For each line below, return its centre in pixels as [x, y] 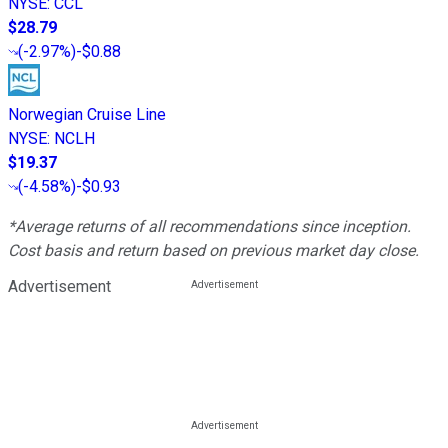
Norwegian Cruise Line [87, 115]
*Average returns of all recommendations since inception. [209, 227]
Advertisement [59, 287]
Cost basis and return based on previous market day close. [213, 251]
